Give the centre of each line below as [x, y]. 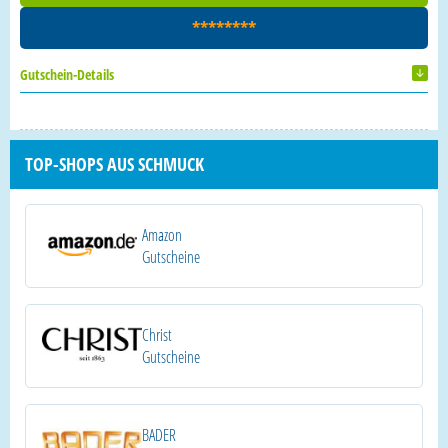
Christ [157, 335]
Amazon [162, 235]
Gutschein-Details [67, 74]
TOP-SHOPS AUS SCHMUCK [114, 164]
